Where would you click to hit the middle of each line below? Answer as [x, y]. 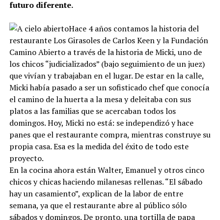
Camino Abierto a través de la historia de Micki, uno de [105, 57]
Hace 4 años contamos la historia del [134, 34]
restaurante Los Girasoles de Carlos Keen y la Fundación [109, 46]
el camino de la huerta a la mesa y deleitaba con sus [100, 105]
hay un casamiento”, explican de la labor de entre [96, 199]
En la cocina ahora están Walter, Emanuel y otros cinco [107, 175]
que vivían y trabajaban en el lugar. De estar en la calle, [106, 81]
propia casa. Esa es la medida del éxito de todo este [99, 152]
